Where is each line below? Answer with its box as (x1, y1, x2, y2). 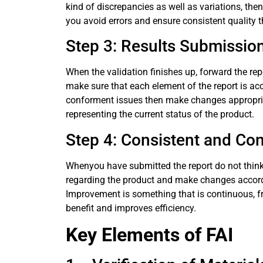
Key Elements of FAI (66, 223, 233, 246)
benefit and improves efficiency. (66, 202, 196, 214)
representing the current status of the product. (66, 109, 254, 120)
